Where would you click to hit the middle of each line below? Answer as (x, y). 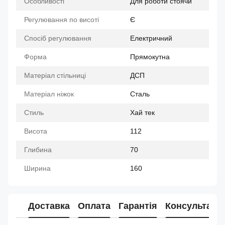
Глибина (38, 150)
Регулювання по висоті (62, 20)
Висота (36, 131)
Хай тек (142, 113)
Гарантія (138, 206)
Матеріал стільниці (55, 75)
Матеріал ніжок (49, 94)
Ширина (37, 168)
